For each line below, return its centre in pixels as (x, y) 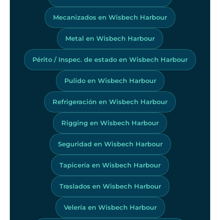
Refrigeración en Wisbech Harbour (110, 101)
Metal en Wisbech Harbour (110, 38)
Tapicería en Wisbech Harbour (110, 165)
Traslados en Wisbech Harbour (110, 186)
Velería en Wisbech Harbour (110, 207)
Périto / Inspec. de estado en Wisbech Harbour (110, 59)
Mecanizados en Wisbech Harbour (110, 17)
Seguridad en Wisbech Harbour (110, 144)
